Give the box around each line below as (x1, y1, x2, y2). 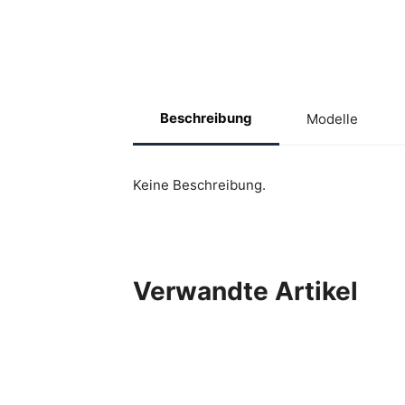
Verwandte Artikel (133, 276, 358, 307)
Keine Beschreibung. (133, 176, 266, 194)
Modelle (306, 109, 358, 127)
